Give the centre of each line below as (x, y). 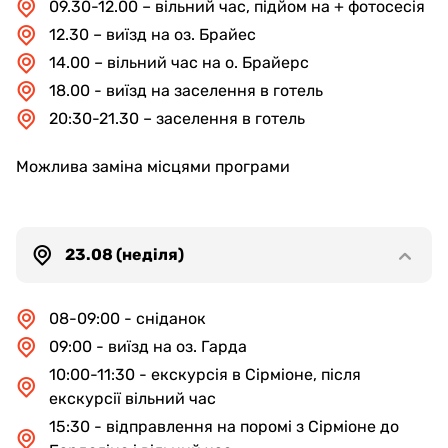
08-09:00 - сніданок (127, 318)
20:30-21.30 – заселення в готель (177, 118)
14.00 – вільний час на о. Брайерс (179, 62)
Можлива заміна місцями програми (153, 166)
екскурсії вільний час (132, 398)
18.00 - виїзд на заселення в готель (186, 90)
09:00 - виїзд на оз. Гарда (148, 346)
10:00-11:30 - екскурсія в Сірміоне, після (205, 374)
